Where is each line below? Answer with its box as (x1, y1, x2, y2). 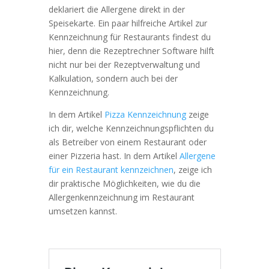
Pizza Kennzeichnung (104, 108, 186, 120)
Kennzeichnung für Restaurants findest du (48, 31, 211, 43)
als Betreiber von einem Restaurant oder (48, 136, 207, 148)
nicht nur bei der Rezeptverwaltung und (48, 58, 200, 70)
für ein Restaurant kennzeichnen (48, 163, 174, 175)
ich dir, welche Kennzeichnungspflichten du (48, 122, 214, 134)
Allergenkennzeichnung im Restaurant (48, 191, 195, 203)
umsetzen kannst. (48, 205, 119, 217)
